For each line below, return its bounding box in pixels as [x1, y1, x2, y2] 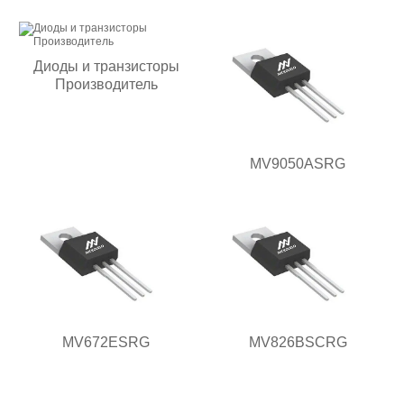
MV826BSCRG [248, 335, 347, 351]
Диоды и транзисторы [32, 59, 179, 75]
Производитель [54, 77, 158, 93]
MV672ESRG [62, 335, 151, 351]
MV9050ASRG [250, 156, 346, 172]
